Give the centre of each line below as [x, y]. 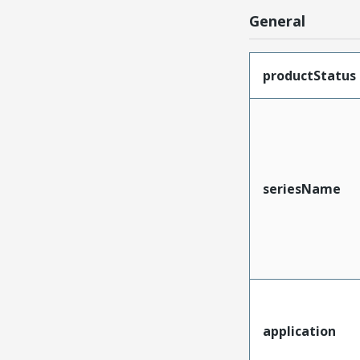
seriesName [301, 188]
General [277, 20]
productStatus [309, 75]
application [299, 331]
